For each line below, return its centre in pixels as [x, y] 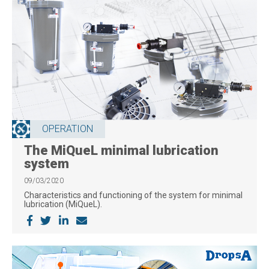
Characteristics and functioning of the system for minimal [133, 195]
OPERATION [68, 128]
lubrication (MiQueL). [63, 204]
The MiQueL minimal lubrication [121, 150]
